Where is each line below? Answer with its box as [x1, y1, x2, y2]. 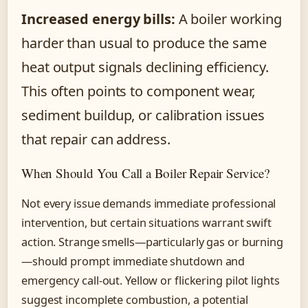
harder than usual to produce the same [21, 34, 267, 53]
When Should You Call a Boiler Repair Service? [21, 164, 269, 182]
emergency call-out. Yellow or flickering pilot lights [21, 273, 280, 289]
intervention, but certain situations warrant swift [21, 215, 272, 231]
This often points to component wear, [21, 82, 256, 101]
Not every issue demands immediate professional [21, 196, 276, 212]
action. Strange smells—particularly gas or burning [21, 234, 283, 250]
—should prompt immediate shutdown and [21, 254, 245, 269]
